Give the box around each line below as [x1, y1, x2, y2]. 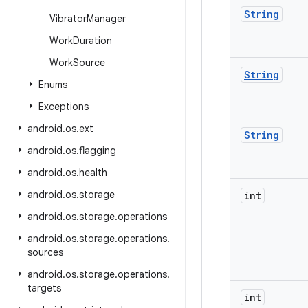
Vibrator [49, 12, 87, 25]
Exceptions [38, 100, 89, 113]
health [79, 166, 107, 179]
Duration [73, 34, 112, 47]
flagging [79, 144, 116, 157]
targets [27, 282, 61, 294]
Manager [87, 12, 126, 25]
